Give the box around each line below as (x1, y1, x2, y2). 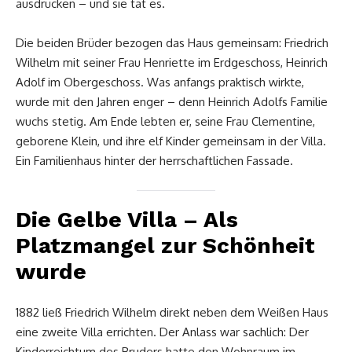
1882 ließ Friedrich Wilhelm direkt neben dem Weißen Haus (16, 304, 328, 320)
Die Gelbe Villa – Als (16, 206, 238, 233)
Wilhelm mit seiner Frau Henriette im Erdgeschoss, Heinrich (16, 54, 328, 70)
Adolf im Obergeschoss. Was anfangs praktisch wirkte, (16, 74, 304, 90)
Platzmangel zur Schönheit (16, 232, 315, 258)
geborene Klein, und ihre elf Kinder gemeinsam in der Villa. (16, 133, 326, 148)
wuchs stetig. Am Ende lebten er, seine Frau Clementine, (16, 113, 315, 129)
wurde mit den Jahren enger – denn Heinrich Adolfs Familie (16, 93, 328, 109)
